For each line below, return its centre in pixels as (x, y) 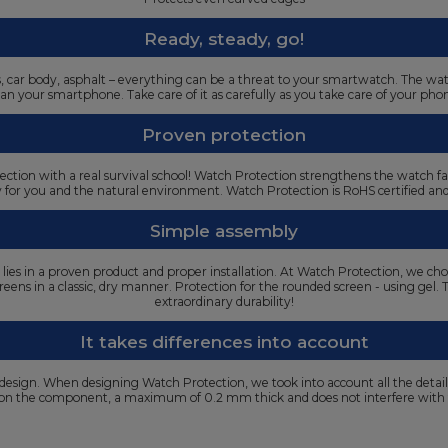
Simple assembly (224, 230)
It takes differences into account (224, 341)
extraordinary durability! (224, 301)
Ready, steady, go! (224, 38)
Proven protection (224, 134)
